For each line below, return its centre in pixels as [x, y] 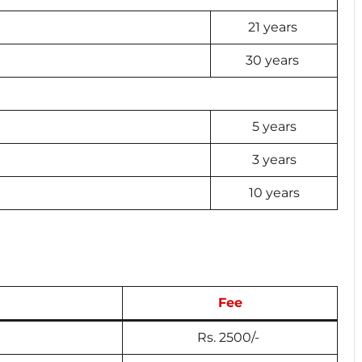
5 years [274, 126]
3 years [274, 159]
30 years [274, 60]
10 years [274, 192]
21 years [274, 27]
